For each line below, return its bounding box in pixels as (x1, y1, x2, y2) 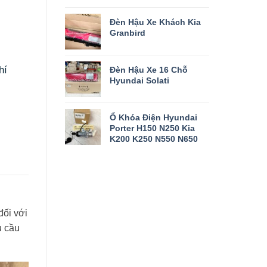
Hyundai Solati (109, 75, 169, 85)
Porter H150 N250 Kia (109, 123, 195, 133)
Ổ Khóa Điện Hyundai (109, 112, 197, 122)
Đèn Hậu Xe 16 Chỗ (109, 64, 188, 74)
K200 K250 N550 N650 (109, 133, 198, 144)
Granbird (109, 27, 145, 38)
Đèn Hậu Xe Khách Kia (109, 17, 201, 27)
